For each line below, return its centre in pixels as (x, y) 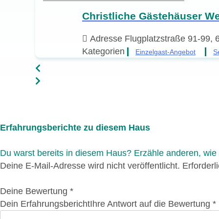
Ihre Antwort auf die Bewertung (150, 204)
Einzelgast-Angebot (166, 52)
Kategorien (103, 51)
